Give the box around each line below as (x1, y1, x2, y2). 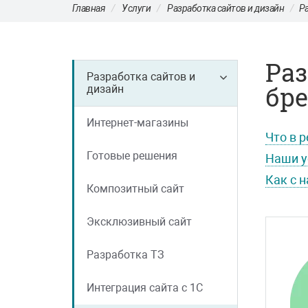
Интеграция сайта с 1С (86, 281, 203, 294)
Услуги (122, 3, 151, 14)
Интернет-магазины (86, 116, 188, 129)
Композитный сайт (86, 182, 184, 195)
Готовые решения (86, 149, 177, 162)
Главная (71, 3, 105, 14)
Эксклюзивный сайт (86, 215, 192, 228)
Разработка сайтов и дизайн (167, 3, 284, 14)
